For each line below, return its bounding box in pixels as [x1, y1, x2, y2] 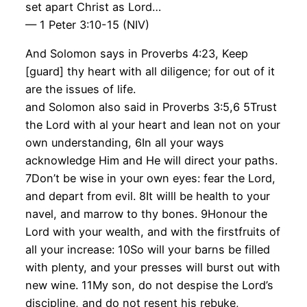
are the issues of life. [25, 82, 136, 97]
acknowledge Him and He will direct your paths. [25, 153, 278, 168]
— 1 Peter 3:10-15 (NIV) [25, 18, 149, 32]
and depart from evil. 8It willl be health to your [25, 189, 270, 204]
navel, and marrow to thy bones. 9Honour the [25, 207, 267, 221]
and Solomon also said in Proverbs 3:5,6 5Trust [25, 100, 277, 114]
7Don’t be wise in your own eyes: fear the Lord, [25, 171, 275, 186]
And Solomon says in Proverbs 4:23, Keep [25, 47, 248, 61]
